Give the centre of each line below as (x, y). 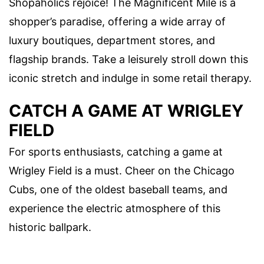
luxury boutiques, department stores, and (112, 40)
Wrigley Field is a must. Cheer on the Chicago (122, 171)
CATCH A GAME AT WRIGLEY (126, 111)
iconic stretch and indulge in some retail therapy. (130, 78)
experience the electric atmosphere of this (115, 209)
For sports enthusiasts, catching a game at (116, 152)
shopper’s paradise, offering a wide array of (117, 21)
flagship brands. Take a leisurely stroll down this (128, 59)
